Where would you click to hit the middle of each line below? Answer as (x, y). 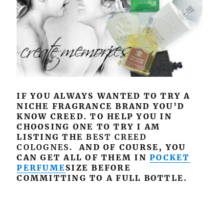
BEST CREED (116, 137)
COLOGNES (43, 147)
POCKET (170, 158)
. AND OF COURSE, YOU (128, 147)
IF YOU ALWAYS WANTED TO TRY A (104, 96)
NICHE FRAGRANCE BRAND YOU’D (101, 106)
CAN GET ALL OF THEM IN (83, 158)
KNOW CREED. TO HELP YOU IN (94, 117)
